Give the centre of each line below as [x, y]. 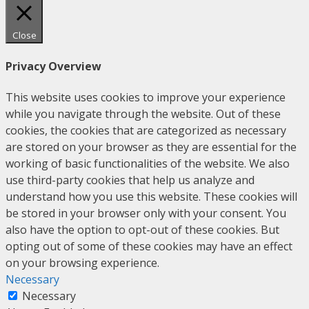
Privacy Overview [53, 67]
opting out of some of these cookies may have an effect [149, 247]
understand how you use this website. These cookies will [151, 197]
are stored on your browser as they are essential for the [151, 147]
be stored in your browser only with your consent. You [146, 213]
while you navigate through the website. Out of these [143, 114]
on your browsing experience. [82, 263]
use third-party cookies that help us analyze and [130, 180]
